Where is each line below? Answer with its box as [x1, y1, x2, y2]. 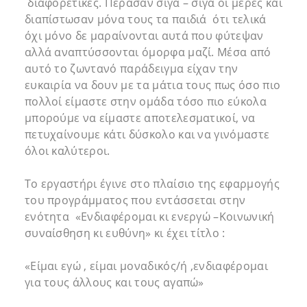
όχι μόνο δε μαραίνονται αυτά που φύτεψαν [24, 27, 264, 43]
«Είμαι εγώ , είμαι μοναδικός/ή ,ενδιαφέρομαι [24, 258, 268, 273]
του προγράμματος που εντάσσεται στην [24, 192, 246, 208]
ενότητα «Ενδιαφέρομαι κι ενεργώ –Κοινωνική [24, 208, 275, 224]
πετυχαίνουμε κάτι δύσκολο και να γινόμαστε [24, 126, 270, 142]
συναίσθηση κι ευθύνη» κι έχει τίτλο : [24, 225, 225, 241]
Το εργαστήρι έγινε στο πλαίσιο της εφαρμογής [24, 175, 280, 191]
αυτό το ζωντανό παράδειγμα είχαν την [24, 60, 238, 76]
